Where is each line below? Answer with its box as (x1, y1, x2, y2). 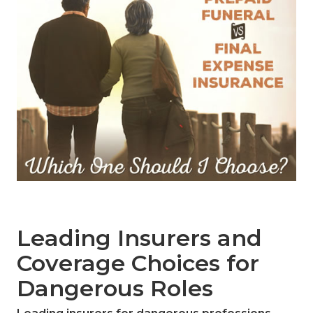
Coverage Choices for (17, 249, 259, 277)
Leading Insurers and (17, 224, 262, 252)
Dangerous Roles (17, 275, 213, 303)
